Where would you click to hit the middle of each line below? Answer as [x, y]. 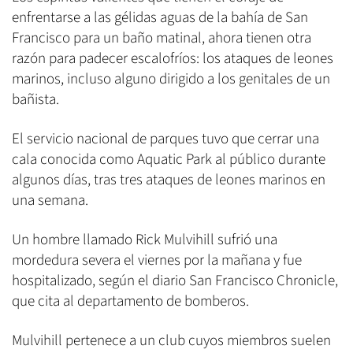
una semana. [50, 200]
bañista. [35, 99]
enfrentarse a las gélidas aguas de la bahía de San [160, 17]
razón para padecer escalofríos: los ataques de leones [173, 58]
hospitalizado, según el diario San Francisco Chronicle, [175, 281]
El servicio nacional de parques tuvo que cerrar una [165, 139]
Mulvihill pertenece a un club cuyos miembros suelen [171, 340]
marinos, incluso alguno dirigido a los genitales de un [171, 79]
